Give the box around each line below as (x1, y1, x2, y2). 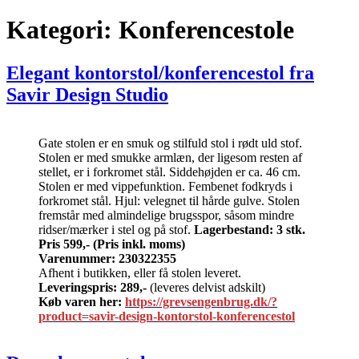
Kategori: (6, 15, 119, 45)
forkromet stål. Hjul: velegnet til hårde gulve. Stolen (38, 193, 300, 208)
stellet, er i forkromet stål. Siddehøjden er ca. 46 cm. (38, 164, 301, 179)
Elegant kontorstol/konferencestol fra (6, 62, 314, 83)
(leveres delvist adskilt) (147, 280, 265, 294)
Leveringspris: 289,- (38, 280, 147, 294)
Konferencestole (119, 15, 294, 45)
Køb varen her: (38, 294, 122, 309)
